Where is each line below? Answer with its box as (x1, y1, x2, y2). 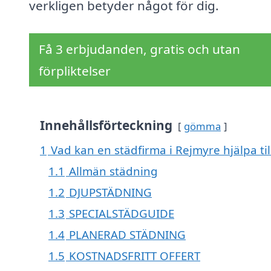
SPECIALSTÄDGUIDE (69, 206, 174, 221)
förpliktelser (39, 62, 111, 80)
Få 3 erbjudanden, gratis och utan (39, 41, 240, 58)
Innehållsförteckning (40, 117, 172, 134)
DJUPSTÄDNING (69, 184, 152, 200)
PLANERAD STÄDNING (69, 227, 186, 243)
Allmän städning (69, 163, 158, 179)
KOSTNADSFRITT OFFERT (69, 248, 200, 264)
